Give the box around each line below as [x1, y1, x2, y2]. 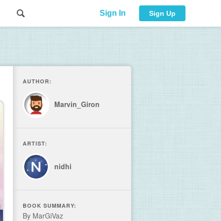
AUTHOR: [23, 77, 52, 85]
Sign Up [149, 9, 176, 17]
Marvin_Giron [54, 99, 100, 109]
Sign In [99, 9, 126, 17]
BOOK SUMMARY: [23, 202, 76, 209]
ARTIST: [23, 140, 47, 147]
